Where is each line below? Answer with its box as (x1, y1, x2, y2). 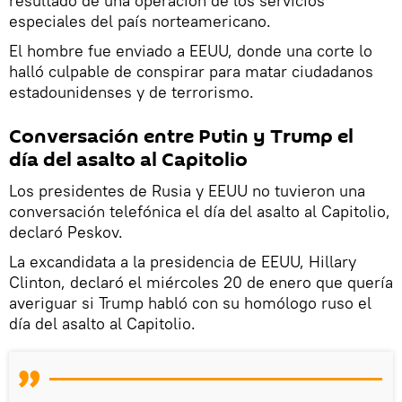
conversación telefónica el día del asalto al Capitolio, (9, 200, 390, 222)
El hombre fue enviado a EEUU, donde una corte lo (9, 39, 372, 61)
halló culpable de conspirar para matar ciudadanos (9, 60, 373, 82)
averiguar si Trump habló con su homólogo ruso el (9, 292, 371, 313)
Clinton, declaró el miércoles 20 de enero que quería (9, 271, 393, 293)
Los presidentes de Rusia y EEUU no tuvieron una (9, 179, 365, 201)
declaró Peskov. (9, 221, 123, 242)
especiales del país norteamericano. (9, 10, 271, 31)
